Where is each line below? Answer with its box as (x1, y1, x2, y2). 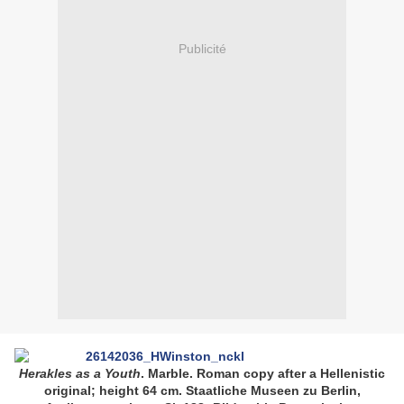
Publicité (178, 41, 226, 56)
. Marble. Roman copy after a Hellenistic (141, 366, 385, 381)
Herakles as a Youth (19, 366, 141, 381)
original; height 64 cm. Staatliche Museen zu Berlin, (43, 383, 361, 399)
